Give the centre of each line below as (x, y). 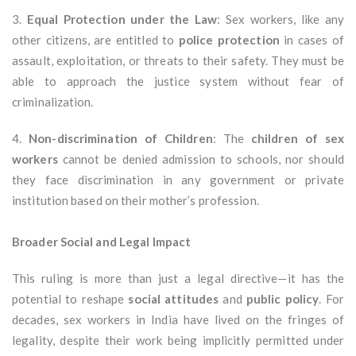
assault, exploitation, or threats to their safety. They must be (178, 61)
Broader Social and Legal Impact (102, 242)
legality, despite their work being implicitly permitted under (178, 341)
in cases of (312, 40)
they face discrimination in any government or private (178, 180)
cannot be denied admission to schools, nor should (201, 159)
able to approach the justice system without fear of (178, 81)
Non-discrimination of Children (121, 139)
